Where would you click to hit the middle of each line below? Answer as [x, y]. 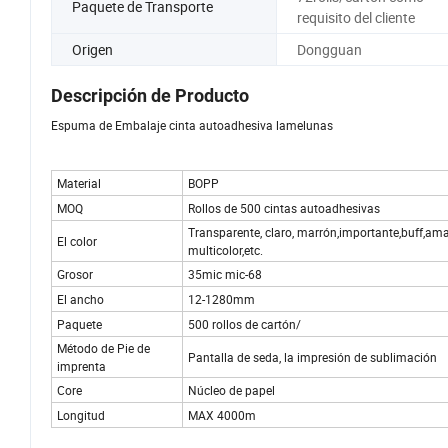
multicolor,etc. [225, 250]
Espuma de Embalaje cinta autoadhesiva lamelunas [192, 125]
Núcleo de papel [231, 390]
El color [77, 241]
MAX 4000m [222, 415]
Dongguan [329, 49]
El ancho [80, 299]
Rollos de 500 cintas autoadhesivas [284, 208]
